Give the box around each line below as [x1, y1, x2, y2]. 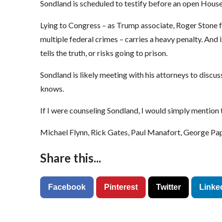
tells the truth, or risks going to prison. [40, 48, 167, 58]
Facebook [48, 183, 86, 192]
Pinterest [104, 183, 138, 192]
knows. [40, 84, 64, 94]
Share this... [40, 151, 101, 166]
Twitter [156, 183, 181, 192]
